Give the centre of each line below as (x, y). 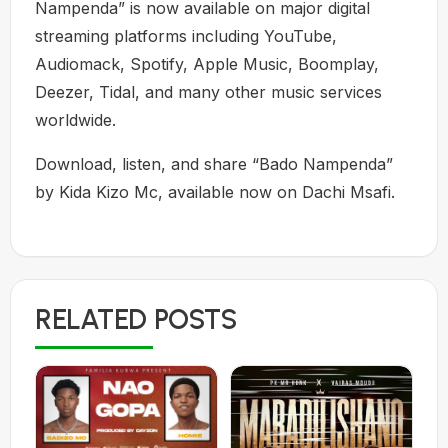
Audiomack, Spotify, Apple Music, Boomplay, (207, 64)
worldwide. (75, 120)
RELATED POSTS (136, 319)
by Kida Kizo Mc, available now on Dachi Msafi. (215, 192)
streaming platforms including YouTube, (186, 36)
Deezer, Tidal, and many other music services (208, 92)
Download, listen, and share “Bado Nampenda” (214, 164)
